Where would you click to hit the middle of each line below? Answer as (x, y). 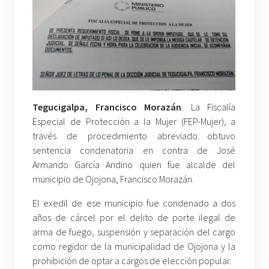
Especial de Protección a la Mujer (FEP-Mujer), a (134, 121)
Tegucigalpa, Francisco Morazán (107, 107)
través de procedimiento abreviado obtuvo (134, 135)
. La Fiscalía (209, 107)
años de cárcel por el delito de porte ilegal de (134, 217)
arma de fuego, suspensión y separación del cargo (134, 231)
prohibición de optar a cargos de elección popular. (132, 260)
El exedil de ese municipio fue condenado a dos (134, 203)
